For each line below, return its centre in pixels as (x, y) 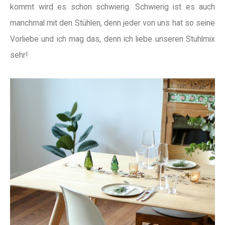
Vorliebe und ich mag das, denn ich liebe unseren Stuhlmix (113, 39)
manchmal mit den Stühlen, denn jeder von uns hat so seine (113, 23)
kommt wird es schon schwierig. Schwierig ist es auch (113, 7)
